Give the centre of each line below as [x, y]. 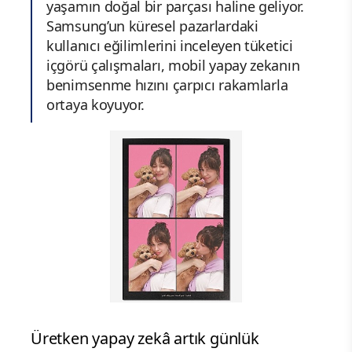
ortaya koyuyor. [95, 104]
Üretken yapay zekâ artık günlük [145, 339]
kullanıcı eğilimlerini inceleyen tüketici [170, 46]
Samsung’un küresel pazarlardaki [152, 26]
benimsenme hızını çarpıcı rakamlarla [167, 85]
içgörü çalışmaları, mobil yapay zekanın [173, 65]
